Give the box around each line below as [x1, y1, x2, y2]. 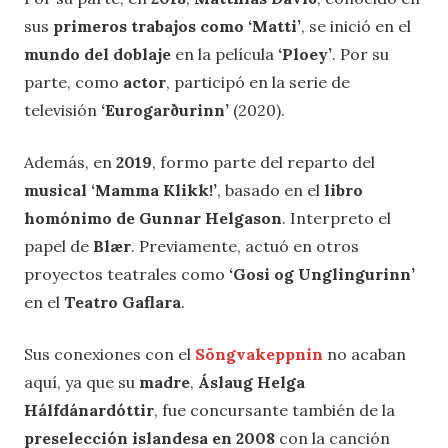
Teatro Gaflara [64, 292, 181, 313]
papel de [24, 236, 93, 257]
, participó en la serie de [166, 72, 350, 93]
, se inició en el [301, 16, 411, 37]
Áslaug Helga [198, 372, 305, 393]
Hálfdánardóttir [24, 400, 154, 421]
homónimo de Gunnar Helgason [24, 208, 282, 229]
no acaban [323, 344, 406, 365]
